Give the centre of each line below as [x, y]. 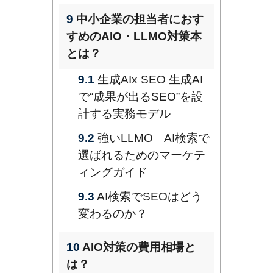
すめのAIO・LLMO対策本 [134, 37]
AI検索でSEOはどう [148, 197]
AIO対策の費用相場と [138, 247]
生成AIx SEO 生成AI [149, 80]
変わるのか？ [113, 214]
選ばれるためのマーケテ [142, 155]
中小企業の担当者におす [138, 19]
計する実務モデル [124, 114]
